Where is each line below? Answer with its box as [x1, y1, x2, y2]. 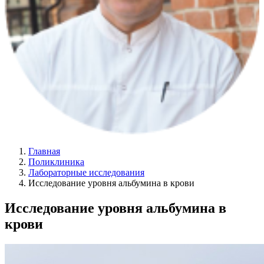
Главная [28, 146, 60, 157]
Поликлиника [28, 157, 84, 167]
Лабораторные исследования [28, 167, 144, 178]
